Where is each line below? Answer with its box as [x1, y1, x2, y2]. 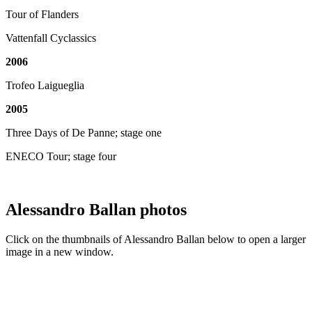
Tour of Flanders [6, 8, 79, 21]
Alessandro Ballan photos [6, 201, 187, 219]
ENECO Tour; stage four [6, 150, 116, 163]
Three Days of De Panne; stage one [6, 127, 162, 139]
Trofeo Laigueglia [6, 79, 84, 92]
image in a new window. [6, 246, 114, 258]
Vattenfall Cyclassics [6, 32, 96, 45]
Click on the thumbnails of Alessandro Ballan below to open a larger [6, 233, 306, 246]
